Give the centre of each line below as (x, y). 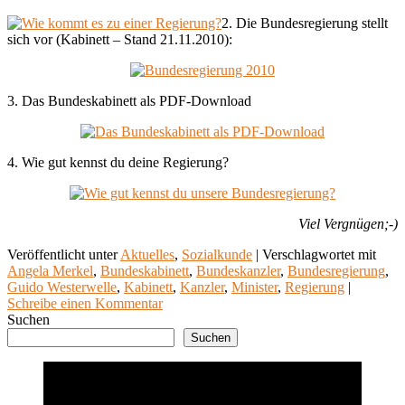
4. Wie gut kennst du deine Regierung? (118, 162)
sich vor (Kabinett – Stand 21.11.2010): (120, 39)
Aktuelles (147, 254)
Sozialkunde (217, 254)
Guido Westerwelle (62, 287)
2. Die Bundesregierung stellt (305, 23)
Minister (254, 287)
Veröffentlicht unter (62, 254)
